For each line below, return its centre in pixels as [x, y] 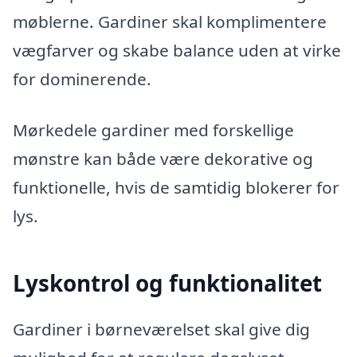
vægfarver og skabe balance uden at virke [177, 51]
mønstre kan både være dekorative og [163, 158]
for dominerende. [82, 79]
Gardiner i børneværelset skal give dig [161, 329]
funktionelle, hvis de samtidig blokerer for [176, 187]
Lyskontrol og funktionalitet [167, 283]
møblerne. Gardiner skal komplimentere [170, 22]
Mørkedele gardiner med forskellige [153, 129]
